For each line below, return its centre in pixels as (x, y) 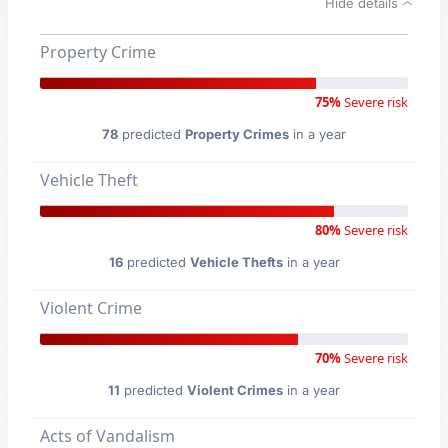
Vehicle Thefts (236, 262)
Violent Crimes (235, 390)
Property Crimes (237, 134)
